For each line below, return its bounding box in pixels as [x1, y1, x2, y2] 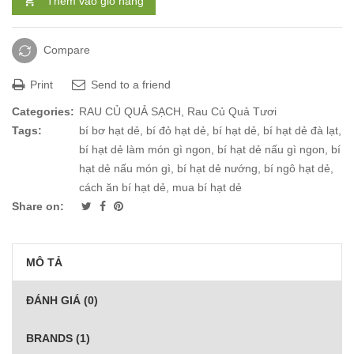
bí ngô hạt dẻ [264, 162, 330, 175]
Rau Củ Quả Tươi [187, 105, 277, 119]
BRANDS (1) [26, 332, 90, 345]
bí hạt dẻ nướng [177, 162, 258, 175]
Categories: [12, 105, 74, 119]
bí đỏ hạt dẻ [146, 124, 206, 137]
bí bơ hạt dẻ [79, 124, 140, 137]
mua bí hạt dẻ [172, 181, 242, 194]
